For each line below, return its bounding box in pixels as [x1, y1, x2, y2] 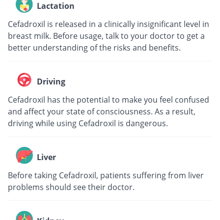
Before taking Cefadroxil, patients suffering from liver [8, 170, 204, 181]
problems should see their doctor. [8, 182, 135, 193]
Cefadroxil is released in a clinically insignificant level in [8, 19, 209, 30]
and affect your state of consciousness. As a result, [8, 106, 195, 117]
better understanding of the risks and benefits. [8, 42, 181, 54]
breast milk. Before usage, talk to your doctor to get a [8, 30, 205, 42]
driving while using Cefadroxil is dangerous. [8, 118, 168, 129]
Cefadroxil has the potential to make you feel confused [8, 94, 209, 106]
